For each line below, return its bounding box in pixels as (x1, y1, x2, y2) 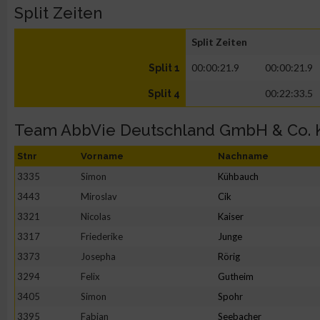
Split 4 (148, 88, 180, 99)
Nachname (218, 151, 269, 161)
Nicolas (81, 211, 111, 222)
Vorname (81, 151, 124, 161)
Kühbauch (218, 171, 259, 182)
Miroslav (81, 191, 117, 202)
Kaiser (218, 211, 244, 222)
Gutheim (218, 271, 254, 282)
